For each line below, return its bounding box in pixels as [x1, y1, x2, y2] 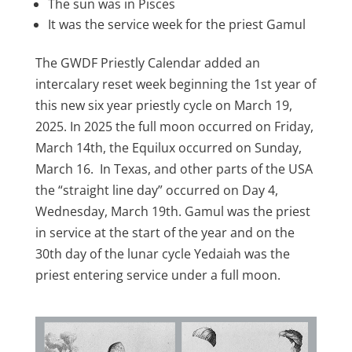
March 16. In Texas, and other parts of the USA [35, 160, 316, 178]
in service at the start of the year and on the [35, 224, 295, 242]
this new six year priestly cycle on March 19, [35, 97, 292, 115]
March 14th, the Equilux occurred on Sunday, [35, 139, 302, 157]
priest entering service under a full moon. [35, 266, 280, 284]
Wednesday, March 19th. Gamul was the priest [35, 203, 310, 221]
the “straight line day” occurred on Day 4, [35, 181, 278, 200]
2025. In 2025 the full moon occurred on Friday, [35, 118, 313, 136]
